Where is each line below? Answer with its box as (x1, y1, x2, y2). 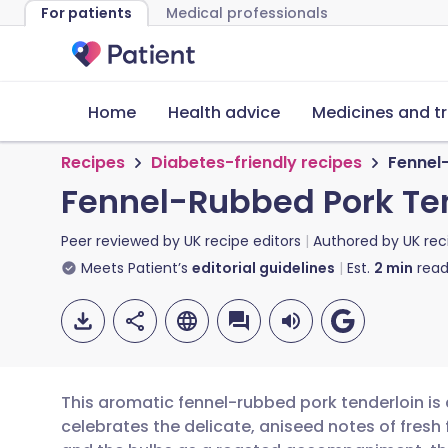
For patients (41, 3, 132, 23)
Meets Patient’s (81, 258, 188, 278)
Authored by (313, 231, 403, 251)
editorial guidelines (192, 258, 335, 278)
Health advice (168, 101, 280, 124)
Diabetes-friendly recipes (151, 151, 362, 174)
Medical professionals (166, 3, 328, 23)
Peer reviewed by (61, 231, 184, 251)
